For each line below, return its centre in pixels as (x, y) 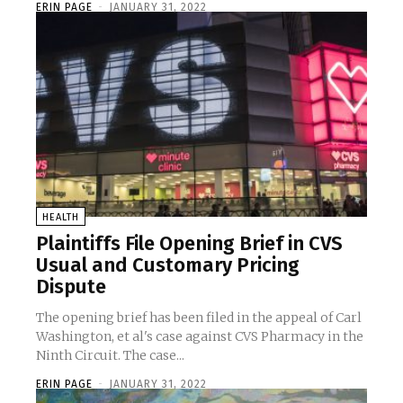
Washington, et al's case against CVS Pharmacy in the (200, 336)
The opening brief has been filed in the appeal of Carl (199, 317)
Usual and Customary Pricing (168, 264)
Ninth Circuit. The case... (110, 355)
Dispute (71, 286)
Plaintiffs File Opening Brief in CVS (189, 243)
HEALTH (61, 217)
